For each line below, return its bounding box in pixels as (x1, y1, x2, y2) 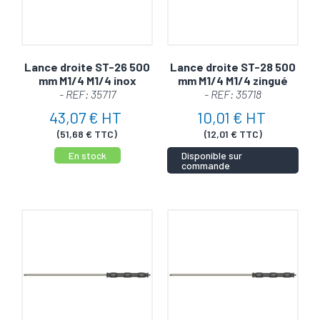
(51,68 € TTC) (57, 128, 117, 141)
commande (181, 159, 230, 171)
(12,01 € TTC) (204, 128, 262, 141)
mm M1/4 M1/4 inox (38, 74, 136, 88)
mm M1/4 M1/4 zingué (178, 74, 288, 88)
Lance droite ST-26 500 (24, 60, 150, 74)
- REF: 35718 (204, 87, 261, 101)
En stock (68, 149, 106, 161)
